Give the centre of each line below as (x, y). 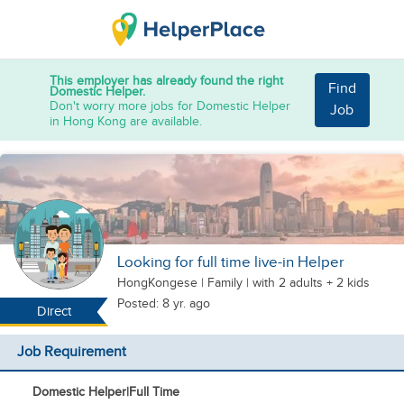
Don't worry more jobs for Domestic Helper (170, 106)
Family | (228, 283)
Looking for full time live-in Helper (231, 262)
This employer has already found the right (166, 80)
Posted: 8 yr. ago (164, 303)
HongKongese (159, 283)
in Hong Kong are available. (126, 121)
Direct (54, 312)
